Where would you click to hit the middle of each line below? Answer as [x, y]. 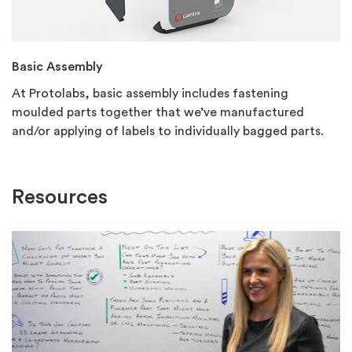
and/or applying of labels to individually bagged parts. [168, 132]
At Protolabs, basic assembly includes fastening [150, 94]
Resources [60, 198]
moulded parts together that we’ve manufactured [158, 113]
